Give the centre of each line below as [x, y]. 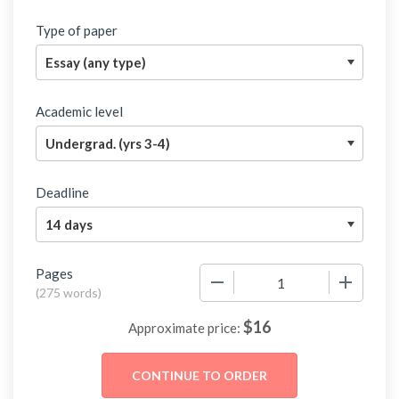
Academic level [79, 111]
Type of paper [77, 30]
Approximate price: [186, 327]
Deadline [62, 192]
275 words [69, 292]
